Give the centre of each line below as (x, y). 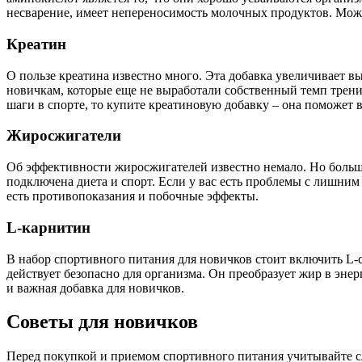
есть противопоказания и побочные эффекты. (133, 196)
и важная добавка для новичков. (95, 288)
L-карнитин (48, 227)
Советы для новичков (102, 322)
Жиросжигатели (64, 136)
